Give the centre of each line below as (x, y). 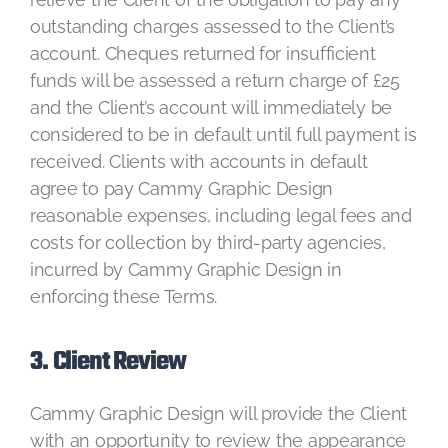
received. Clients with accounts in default (199, 161)
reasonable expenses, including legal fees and (221, 215)
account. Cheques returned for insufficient (203, 53)
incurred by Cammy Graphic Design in (186, 269)
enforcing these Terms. (124, 296)
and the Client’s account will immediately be (211, 107)
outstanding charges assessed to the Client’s (213, 26)
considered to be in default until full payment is (223, 134)
